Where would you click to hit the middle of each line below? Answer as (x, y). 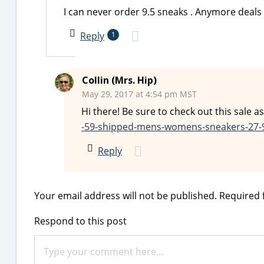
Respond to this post (80, 221)
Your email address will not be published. (126, 196)
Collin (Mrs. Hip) (119, 80)
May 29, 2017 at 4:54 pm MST (139, 94)
